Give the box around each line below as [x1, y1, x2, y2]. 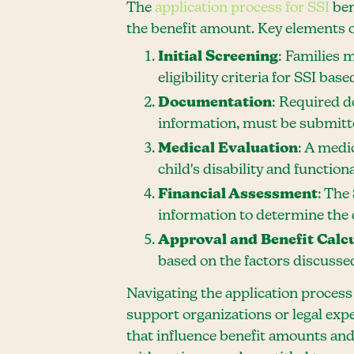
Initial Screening [158, 50, 278, 64]
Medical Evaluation [158, 141, 298, 156]
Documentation [158, 96, 272, 110]
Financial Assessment [158, 187, 318, 201]
